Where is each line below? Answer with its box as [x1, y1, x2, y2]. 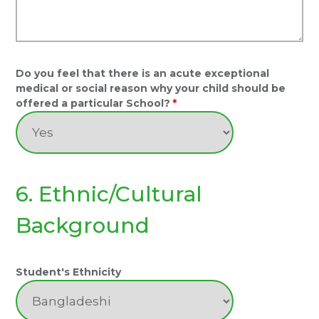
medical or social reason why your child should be [16, 82, 286, 95]
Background [16, 212, 150, 238]
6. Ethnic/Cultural [16, 181, 203, 206]
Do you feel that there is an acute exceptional [16, 67, 270, 80]
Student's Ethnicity [16, 266, 122, 278]
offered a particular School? [16, 97, 171, 110]
